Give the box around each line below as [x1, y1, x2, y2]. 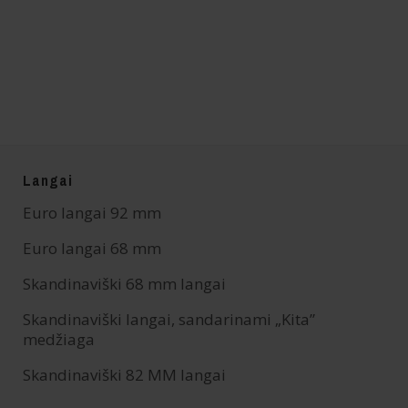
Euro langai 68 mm [23, 238, 161, 260]
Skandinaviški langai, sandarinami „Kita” [23, 309, 315, 331]
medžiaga [23, 329, 95, 351]
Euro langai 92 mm [23, 202, 161, 224]
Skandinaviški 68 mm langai [23, 273, 226, 295]
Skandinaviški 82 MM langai [23, 364, 226, 386]
